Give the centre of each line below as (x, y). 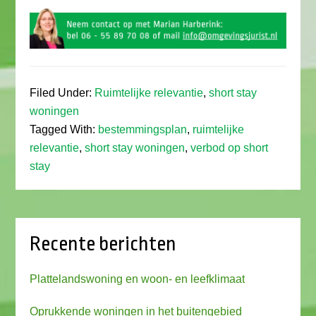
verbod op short (230, 147)
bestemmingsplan (143, 129)
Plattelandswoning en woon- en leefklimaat (138, 279)
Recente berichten (103, 244)
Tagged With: (64, 129)
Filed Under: (62, 92)
